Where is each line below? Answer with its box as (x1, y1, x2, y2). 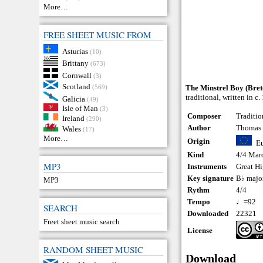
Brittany (62, 59, 89, 68)
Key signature (187, 173, 234, 183)
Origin (187, 136, 210, 146)
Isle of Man (62, 103, 98, 113)
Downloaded (187, 208, 229, 218)
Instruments (187, 161, 227, 171)
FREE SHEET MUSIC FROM (43, 28, 152, 41)
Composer (187, 111, 222, 120)
